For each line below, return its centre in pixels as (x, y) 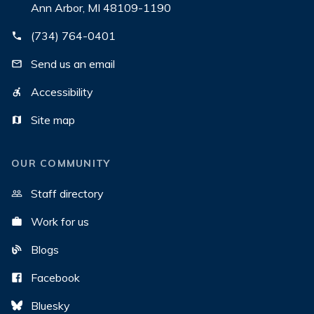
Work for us (60, 221)
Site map (53, 120)
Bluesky (50, 306)
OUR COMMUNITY (61, 163)
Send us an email (73, 64)
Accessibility (62, 92)
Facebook (55, 278)
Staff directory (67, 193)
